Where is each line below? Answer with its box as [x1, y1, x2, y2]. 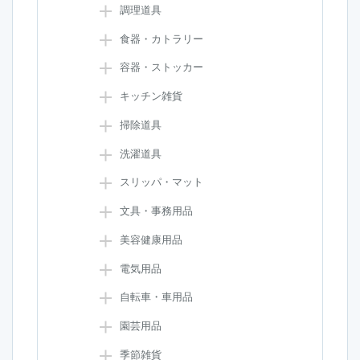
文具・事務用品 [120, 205, 194, 218]
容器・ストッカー [120, 61, 204, 74]
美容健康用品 [120, 233, 183, 246]
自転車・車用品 [120, 291, 194, 304]
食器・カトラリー [120, 32, 204, 45]
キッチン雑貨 [120, 90, 183, 103]
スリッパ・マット [120, 176, 204, 189]
